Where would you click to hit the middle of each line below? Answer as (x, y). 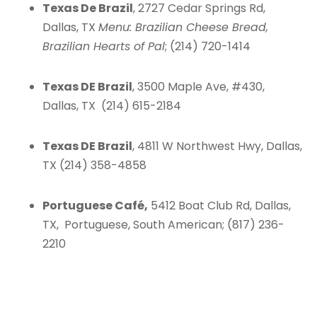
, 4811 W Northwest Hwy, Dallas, (217, 146)
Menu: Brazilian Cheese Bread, (183, 27)
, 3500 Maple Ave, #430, (198, 87)
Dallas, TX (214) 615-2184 (112, 106)
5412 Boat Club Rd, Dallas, (219, 206)
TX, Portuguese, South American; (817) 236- (163, 225)
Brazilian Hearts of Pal (104, 46)
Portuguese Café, (95, 206)
